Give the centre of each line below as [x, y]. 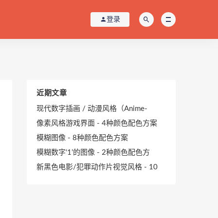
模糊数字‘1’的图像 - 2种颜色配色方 [93, 153]
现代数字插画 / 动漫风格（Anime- [92, 109]
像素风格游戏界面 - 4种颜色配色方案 [97, 123]
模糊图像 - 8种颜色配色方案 [82, 138]
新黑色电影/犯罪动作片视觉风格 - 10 [97, 167]
